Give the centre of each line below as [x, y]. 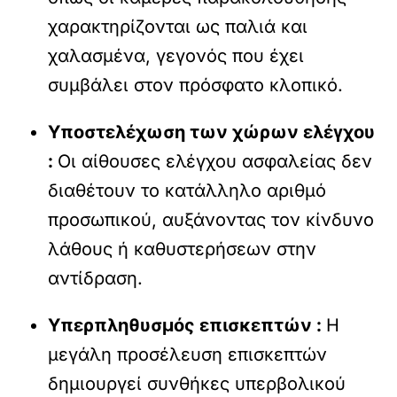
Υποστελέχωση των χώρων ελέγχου [212, 132]
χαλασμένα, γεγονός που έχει [176, 56]
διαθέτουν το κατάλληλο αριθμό [187, 191]
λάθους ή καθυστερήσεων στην [183, 249]
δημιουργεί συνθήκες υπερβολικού [197, 384]
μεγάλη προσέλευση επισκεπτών [188, 355]
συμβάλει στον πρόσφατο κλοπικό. [196, 86]
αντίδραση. [96, 279]
